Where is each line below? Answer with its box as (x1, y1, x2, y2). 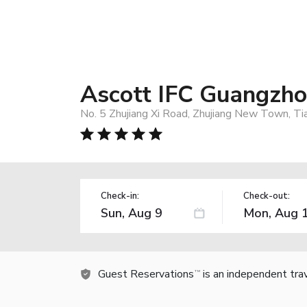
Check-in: (101, 189, 139, 202)
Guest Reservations (98, 266, 194, 282)
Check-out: (243, 189, 290, 202)
